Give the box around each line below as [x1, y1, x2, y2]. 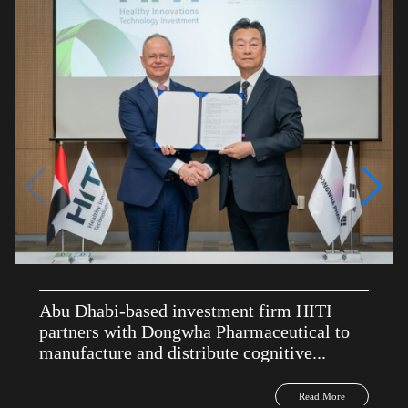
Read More [299, 390, 346, 402]
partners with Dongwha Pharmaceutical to [39, 321, 351, 342]
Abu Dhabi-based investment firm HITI [39, 300, 333, 321]
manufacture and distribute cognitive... [39, 342, 327, 362]
